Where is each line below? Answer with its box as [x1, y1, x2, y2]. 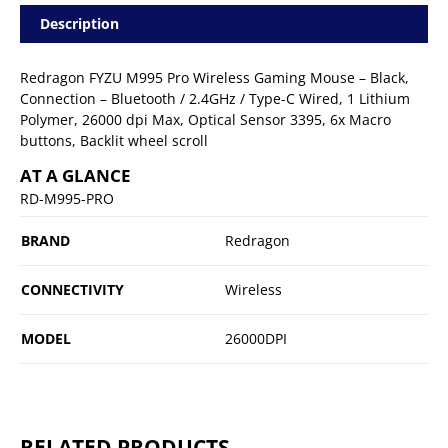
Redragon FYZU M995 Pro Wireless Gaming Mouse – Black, [20, 67, 409, 87]
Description [40, 13, 119, 33]
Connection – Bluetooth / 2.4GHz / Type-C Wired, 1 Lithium [20, 88, 410, 108]
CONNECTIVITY [21, 279, 124, 299]
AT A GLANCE [20, 163, 131, 187]
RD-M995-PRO [20, 188, 114, 208]
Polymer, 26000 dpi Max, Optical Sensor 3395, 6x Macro [20, 109, 391, 129]
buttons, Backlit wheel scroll [20, 130, 208, 150]
